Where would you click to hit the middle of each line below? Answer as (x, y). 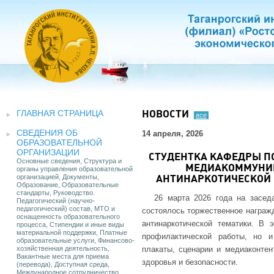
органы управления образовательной (75, 169)
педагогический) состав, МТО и (66, 209)
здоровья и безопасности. (190, 262)
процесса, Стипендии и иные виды (70, 224)
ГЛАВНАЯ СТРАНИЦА (60, 113)
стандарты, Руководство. (56, 193)
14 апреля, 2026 (172, 134)
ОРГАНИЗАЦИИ (48, 152)
